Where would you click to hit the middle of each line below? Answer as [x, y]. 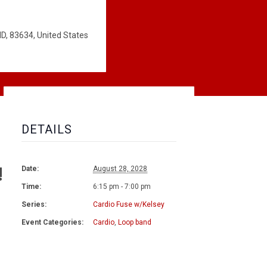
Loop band [135, 223]
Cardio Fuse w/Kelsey [129, 205]
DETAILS [47, 130]
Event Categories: [52, 223]
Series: [34, 205]
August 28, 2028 [120, 169]
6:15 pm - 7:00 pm [122, 187]
